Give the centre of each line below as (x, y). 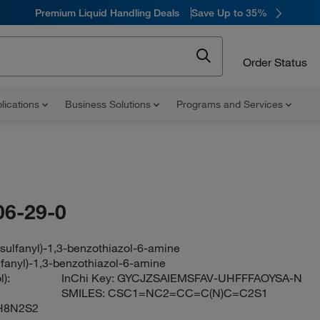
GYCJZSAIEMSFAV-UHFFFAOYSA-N (210, 278)
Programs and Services (231, 104)
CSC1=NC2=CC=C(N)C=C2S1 (188, 293)
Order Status (275, 62)
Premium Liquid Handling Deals (107, 12)
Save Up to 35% (229, 12)
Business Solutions (109, 104)
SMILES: (85, 293)
